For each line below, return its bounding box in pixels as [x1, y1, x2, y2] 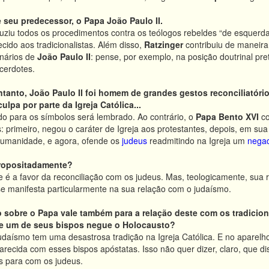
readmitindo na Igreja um [147, 134, 247, 147]
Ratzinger [144, 38, 183, 50]
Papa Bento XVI [196, 110, 259, 122]
